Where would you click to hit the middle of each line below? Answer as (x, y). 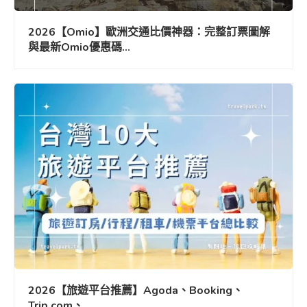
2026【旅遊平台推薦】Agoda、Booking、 (136, 290)
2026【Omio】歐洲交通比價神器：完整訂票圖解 (149, 33)
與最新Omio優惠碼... (79, 48)
